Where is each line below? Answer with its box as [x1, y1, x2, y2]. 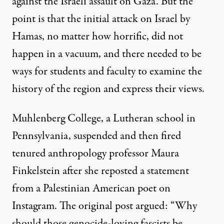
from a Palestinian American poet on [12, 180, 170, 196]
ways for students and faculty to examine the [12, 63, 202, 79]
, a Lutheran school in [101, 110, 195, 126]
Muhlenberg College [12, 110, 101, 126]
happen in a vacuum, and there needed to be [12, 45, 201, 62]
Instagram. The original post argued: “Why [12, 197, 197, 214]
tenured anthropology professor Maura [12, 145, 179, 161]
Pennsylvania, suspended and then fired [12, 127, 181, 144]
